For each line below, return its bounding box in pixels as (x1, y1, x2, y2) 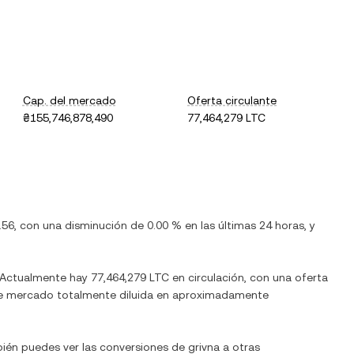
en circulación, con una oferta (169, 271, 328, 284)
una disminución (43, 219, 127, 232)
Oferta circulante (187, 94, 277, 107)
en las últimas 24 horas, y (182, 219, 315, 232)
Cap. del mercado (22, 94, 116, 107)
